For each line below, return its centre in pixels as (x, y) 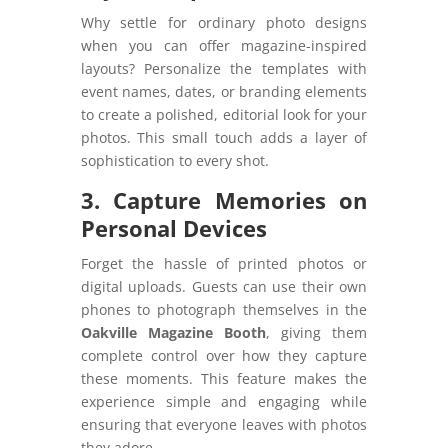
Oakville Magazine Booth (173, 332)
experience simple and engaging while (224, 401)
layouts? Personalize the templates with (224, 68)
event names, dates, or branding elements (224, 91)
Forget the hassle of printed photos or (224, 263)
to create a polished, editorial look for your (224, 114)
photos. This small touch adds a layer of (224, 137)
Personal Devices (173, 227)
